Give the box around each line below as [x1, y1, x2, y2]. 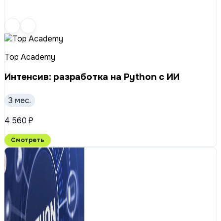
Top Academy [4, 51, 55, 62]
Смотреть [11, 136, 44, 144]
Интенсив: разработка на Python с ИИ [4, 71, 180, 83]
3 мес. [8, 95, 31, 106]
